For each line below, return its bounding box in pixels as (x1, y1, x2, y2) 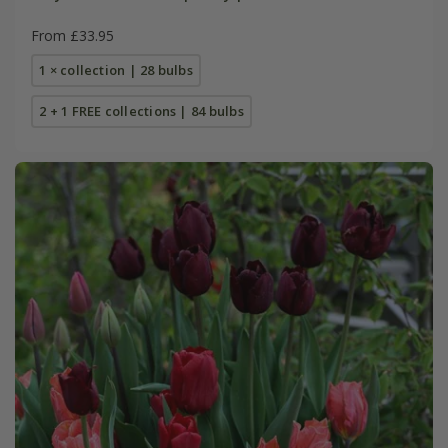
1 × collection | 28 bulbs (39, 60, 193, 79)
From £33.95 (30, 25, 114, 45)
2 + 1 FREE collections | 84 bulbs (39, 101, 244, 120)
